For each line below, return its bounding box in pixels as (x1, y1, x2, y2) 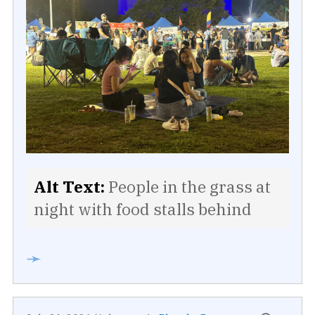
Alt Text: (34, 176, 105, 198)
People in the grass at (105, 176, 271, 198)
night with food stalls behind (34, 198, 252, 220)
